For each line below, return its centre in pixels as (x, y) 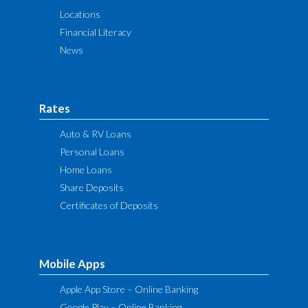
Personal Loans (92, 151)
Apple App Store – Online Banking (129, 289)
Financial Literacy (96, 32)
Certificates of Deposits (109, 205)
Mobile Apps (73, 263)
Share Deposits (92, 187)
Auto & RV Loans (96, 133)
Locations (80, 14)
